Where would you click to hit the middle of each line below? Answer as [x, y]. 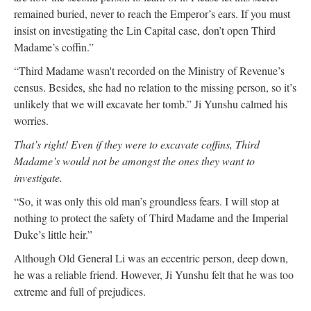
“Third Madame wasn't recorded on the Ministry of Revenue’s [149, 70]
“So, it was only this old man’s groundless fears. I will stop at [146, 201]
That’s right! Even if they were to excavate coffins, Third [137, 144]
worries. [31, 120]
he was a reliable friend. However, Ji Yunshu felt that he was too [154, 274]
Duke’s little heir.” [53, 234]
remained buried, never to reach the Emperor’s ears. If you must [152, 13]
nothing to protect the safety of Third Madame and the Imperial [151, 217]
